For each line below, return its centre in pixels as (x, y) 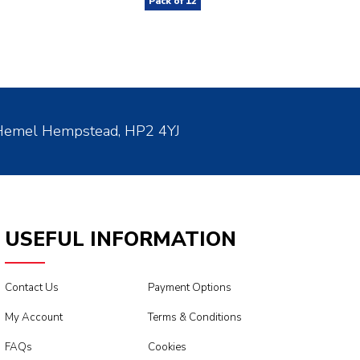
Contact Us (31, 288)
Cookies (167, 348)
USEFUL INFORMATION (120, 240)
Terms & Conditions (194, 318)
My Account (33, 318)
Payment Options (189, 288)
